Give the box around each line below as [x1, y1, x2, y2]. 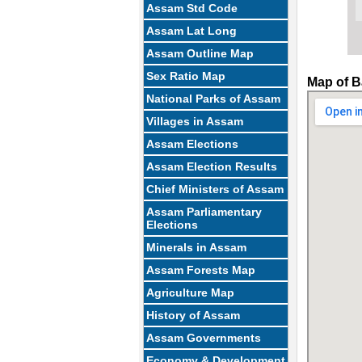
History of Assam [146, 309, 241, 322]
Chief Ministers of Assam [146, 183, 284, 196]
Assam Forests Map [146, 263, 256, 276]
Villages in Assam [146, 115, 244, 128]
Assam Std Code [146, 2, 238, 15]
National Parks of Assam [146, 92, 281, 105]
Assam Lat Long [146, 24, 238, 37]
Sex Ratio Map [146, 69, 226, 82]
